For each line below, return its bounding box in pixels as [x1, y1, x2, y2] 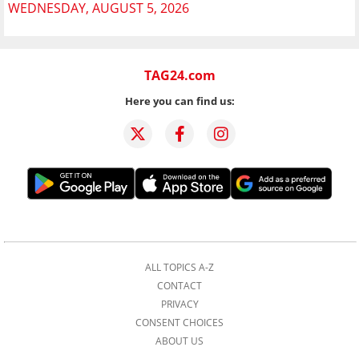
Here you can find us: [124, 94, 235, 109]
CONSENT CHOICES [135, 316, 224, 330]
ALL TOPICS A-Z [145, 260, 214, 275]
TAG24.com [143, 67, 216, 85]
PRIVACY [160, 297, 199, 312]
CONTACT [157, 279, 202, 293]
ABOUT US [155, 334, 204, 349]
